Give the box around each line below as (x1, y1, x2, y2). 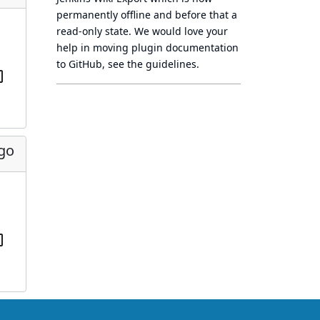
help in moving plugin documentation (56, 41, 239, 54)
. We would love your (129, 24, 228, 38)
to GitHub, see (56, 57, 127, 71)
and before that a (151, 8, 237, 21)
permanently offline (56, 8, 151, 21)
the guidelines (127, 57, 196, 71)
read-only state (56, 24, 129, 38)
